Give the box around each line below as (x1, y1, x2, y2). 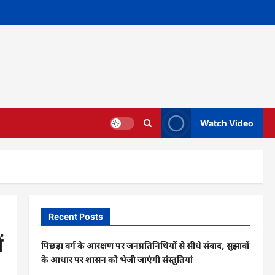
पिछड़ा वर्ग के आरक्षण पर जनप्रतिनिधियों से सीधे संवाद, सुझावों (41, 240, 249, 250)
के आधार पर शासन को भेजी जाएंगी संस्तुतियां (41, 254, 193, 265)
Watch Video (200, 118, 254, 128)
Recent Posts (48, 211, 103, 222)
